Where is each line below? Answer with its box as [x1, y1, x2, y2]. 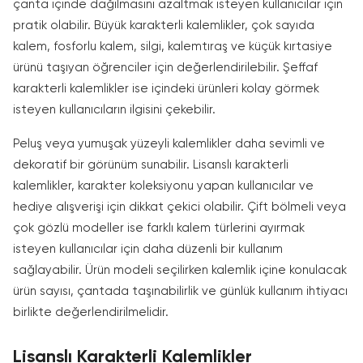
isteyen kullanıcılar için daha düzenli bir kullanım [13, 243, 283, 255]
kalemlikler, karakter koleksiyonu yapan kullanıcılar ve [13, 180, 314, 192]
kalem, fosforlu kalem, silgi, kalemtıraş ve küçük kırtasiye [13, 41, 332, 53]
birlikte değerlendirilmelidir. [13, 306, 169, 318]
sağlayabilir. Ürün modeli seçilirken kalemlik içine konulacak [13, 264, 347, 276]
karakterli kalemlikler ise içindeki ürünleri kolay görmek [13, 83, 319, 95]
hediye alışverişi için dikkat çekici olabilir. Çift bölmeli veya [13, 201, 346, 213]
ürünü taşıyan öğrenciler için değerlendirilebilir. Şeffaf [13, 62, 318, 74]
